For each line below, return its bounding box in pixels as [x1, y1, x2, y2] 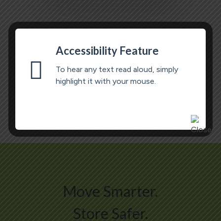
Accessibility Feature [56, 44, 159, 57]
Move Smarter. [63, 182, 158, 200]
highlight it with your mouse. [56, 76, 156, 86]
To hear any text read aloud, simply [56, 65, 178, 74]
